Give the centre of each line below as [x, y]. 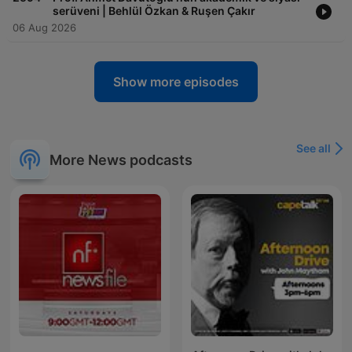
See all [313, 148]
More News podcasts [121, 159]
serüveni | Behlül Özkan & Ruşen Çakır [154, 11]
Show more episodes [176, 82]
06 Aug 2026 [44, 28]
